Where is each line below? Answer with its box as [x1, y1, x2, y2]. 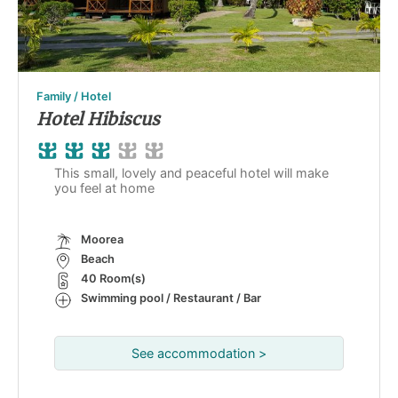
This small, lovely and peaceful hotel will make [54, 165, 329, 181]
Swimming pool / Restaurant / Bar [81, 291, 261, 306]
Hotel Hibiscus [36, 108, 160, 131]
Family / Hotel [36, 90, 111, 104]
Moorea [81, 233, 123, 247]
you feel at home [54, 180, 155, 196]
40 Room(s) [81, 272, 146, 286]
